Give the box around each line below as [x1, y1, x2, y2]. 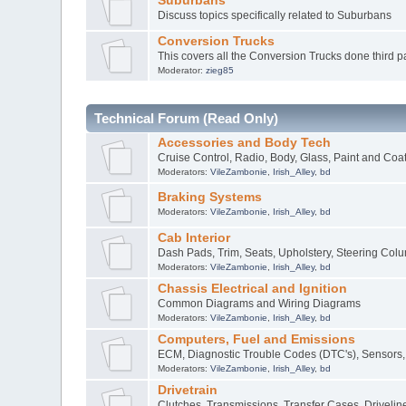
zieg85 [205, 64, 234, 75]
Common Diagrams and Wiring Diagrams [157, 296, 361, 310]
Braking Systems [157, 189, 262, 204]
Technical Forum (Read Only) [94, 110, 279, 126]
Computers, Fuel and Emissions [157, 332, 355, 346]
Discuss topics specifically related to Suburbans [157, 8, 391, 22]
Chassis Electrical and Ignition [157, 281, 347, 295]
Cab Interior [157, 230, 230, 245]
